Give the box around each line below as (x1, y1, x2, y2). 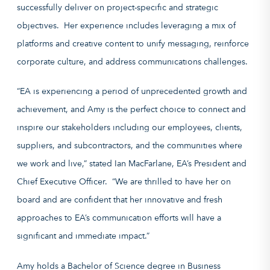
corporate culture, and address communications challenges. (17, 56, 248, 66)
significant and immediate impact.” (17, 231, 149, 241)
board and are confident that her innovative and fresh (17, 195, 222, 205)
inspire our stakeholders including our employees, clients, (17, 122, 242, 133)
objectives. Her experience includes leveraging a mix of (17, 20, 236, 30)
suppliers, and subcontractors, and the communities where (17, 140, 242, 151)
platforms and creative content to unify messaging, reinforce (17, 38, 249, 48)
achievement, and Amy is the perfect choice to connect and (17, 104, 246, 115)
